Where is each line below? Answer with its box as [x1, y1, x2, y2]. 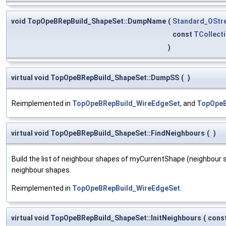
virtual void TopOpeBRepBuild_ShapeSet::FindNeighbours [11, 129, 205, 137]
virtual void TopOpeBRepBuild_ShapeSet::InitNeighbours [11, 213, 201, 222]
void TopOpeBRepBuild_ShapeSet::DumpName [11, 17, 166, 25]
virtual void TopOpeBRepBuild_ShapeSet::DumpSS [11, 73, 179, 82]
